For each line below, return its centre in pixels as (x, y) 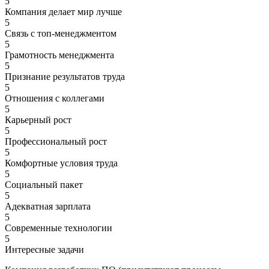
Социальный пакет (44, 184)
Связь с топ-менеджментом (61, 33)
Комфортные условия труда (61, 163)
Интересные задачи (44, 249)
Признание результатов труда (65, 76)
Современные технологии (59, 228)
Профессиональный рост (56, 141)
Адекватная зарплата (48, 206)
